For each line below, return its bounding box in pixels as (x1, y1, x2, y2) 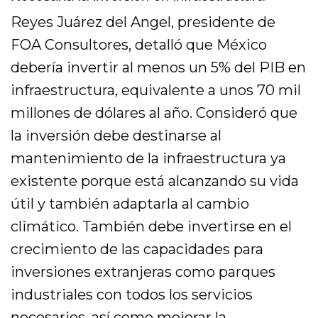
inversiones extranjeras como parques (11, 263, 276, 280)
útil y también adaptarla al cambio (11, 195, 250, 212)
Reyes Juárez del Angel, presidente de (11, 13, 276, 31)
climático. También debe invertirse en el (11, 218, 292, 235)
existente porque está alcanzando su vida (11, 172, 300, 190)
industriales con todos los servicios (11, 286, 253, 303)
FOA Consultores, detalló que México (11, 36, 268, 53)
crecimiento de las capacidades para (11, 241, 264, 258)
